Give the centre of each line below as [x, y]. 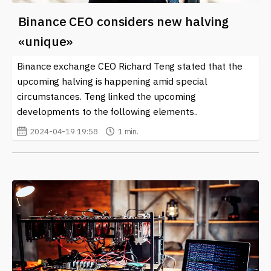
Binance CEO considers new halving [124, 21]
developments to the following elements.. [107, 112]
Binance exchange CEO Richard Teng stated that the [130, 66]
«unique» [46, 41]
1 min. [128, 132]
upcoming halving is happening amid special [112, 81]
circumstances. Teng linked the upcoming [106, 96]
